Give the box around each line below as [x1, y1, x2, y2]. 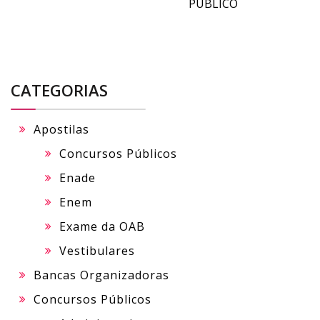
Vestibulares [59, 242, 135, 259]
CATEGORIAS [11, 79, 108, 101]
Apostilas [34, 121, 89, 137]
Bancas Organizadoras [34, 266, 169, 283]
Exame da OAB [59, 218, 145, 234]
